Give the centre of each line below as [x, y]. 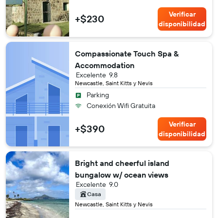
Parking [98, 95]
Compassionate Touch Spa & [127, 53]
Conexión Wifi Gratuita [121, 105]
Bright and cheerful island [122, 163]
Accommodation [105, 65]
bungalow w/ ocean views [122, 174]
